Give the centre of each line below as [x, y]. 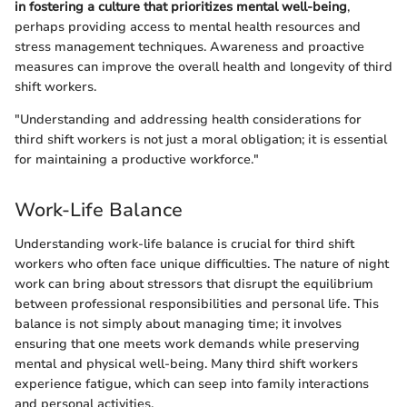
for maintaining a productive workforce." [137, 159]
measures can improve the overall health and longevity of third [203, 66]
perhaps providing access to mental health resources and [188, 26]
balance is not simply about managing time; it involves [178, 324]
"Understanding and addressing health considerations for [188, 119]
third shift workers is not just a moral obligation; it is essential [201, 139]
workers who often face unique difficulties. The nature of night [202, 264]
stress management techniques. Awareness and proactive [189, 46]
